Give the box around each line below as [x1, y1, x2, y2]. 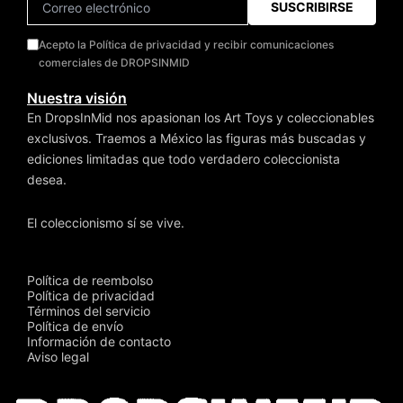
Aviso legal [27, 349, 89, 365]
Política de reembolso [27, 273, 153, 289]
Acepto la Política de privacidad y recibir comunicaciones [39, 38, 334, 52]
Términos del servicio [27, 303, 150, 319]
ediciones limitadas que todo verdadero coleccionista [27, 151, 340, 167]
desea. [27, 172, 67, 188]
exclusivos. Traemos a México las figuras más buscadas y [27, 130, 366, 147]
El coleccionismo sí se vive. [27, 214, 184, 230]
